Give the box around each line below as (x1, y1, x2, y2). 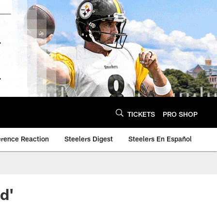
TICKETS (127, 109, 155, 118)
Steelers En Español (128, 135, 192, 143)
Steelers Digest (64, 135, 113, 143)
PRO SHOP (163, 109, 198, 118)
